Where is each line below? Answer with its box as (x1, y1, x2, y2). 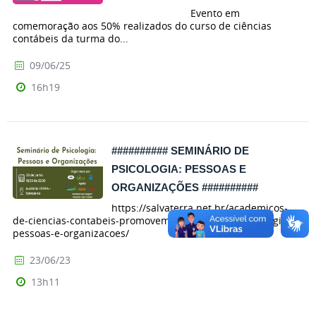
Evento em (111, 6, 240, 20)
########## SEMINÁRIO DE (111, 145, 249, 157)
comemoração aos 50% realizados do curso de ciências (13, 19, 272, 33)
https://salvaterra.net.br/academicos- (111, 200, 288, 214)
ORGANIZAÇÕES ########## (111, 181, 258, 194)
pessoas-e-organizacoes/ (13, 226, 129, 240)
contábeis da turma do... (13, 32, 128, 46)
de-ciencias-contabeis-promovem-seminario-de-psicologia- (13, 213, 291, 227)
